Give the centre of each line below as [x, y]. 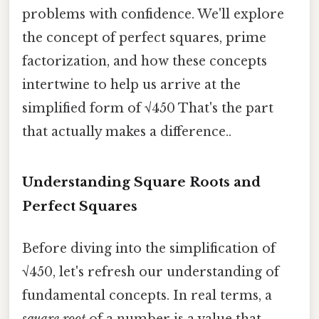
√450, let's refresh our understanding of [151, 272]
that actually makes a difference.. [127, 131]
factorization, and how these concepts [145, 61]
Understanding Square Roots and [141, 182]
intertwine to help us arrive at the [131, 84]
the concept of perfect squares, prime [144, 37]
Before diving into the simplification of [149, 248]
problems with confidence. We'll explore [153, 14]
